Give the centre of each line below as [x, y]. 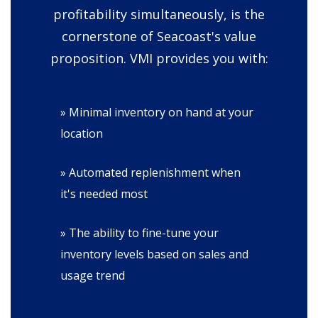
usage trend [93, 275]
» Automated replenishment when [150, 172]
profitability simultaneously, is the [159, 14]
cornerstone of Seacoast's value [159, 36]
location [82, 133]
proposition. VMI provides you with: [159, 58]
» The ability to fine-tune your [139, 233]
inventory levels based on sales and [154, 254]
